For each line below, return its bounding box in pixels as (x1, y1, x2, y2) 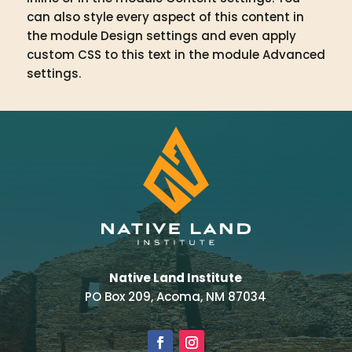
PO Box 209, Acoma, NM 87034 (85, 288, 267, 305)
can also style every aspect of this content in (26, 8, 304, 25)
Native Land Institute (109, 269, 243, 286)
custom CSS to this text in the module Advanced (26, 46, 325, 63)
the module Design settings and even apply (26, 27, 296, 44)
